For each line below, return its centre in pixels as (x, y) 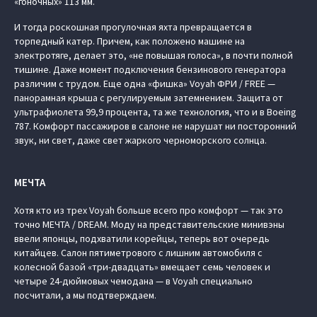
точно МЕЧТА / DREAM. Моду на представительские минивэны (149, 224)
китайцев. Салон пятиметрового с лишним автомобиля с (138, 253)
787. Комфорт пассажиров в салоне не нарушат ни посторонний (155, 126)
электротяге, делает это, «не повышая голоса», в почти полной (154, 55)
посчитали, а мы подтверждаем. (85, 295)
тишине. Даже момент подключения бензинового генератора (150, 69)
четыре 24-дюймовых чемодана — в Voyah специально (133, 281)
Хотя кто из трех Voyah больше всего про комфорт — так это (149, 210)
